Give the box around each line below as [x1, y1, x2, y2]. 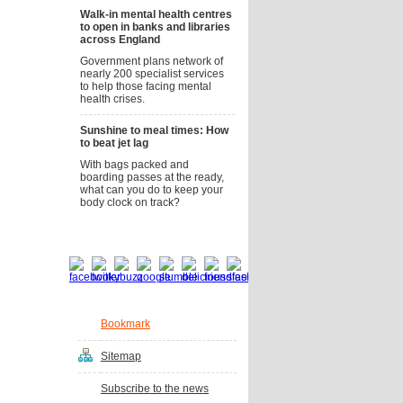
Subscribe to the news [101, 382, 209, 395]
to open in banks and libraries [80, 21, 230, 33]
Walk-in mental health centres [80, 8, 232, 21]
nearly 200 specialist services [80, 67, 224, 80]
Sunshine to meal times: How [80, 124, 228, 137]
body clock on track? [80, 196, 180, 209]
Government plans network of [80, 55, 223, 67]
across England [80, 33, 160, 46]
